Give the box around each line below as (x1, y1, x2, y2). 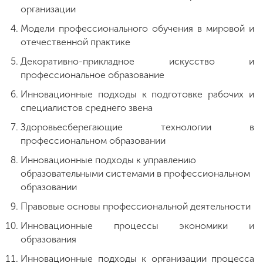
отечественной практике (21, 36, 130, 48)
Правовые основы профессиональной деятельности (21, 200, 251, 212)
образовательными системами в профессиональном (21, 167, 250, 179)
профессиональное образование (21, 69, 167, 80)
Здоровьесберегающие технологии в (21, 121, 254, 133)
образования (21, 233, 76, 245)
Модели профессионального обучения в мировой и (21, 22, 254, 34)
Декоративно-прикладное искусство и (21, 55, 254, 67)
